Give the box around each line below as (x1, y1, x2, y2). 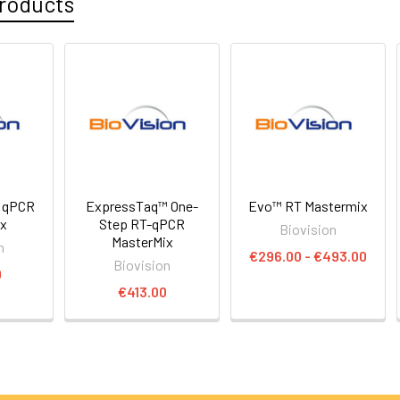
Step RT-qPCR (99, 214, 186, 232)
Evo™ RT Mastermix (248, 196, 369, 214)
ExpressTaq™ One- (86, 196, 199, 214)
